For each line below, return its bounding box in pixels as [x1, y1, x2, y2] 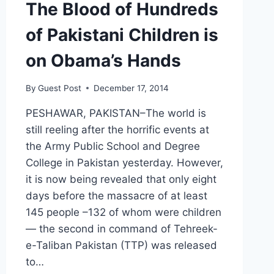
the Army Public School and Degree [25, 139, 200, 152]
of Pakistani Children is [25, 24, 218, 46]
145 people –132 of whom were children [25, 206, 221, 218]
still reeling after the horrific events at [25, 123, 209, 136]
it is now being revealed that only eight [25, 172, 217, 185]
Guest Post [37, 83, 81, 93]
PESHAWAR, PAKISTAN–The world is [25, 106, 206, 119]
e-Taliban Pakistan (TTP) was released [25, 239, 217, 251]
